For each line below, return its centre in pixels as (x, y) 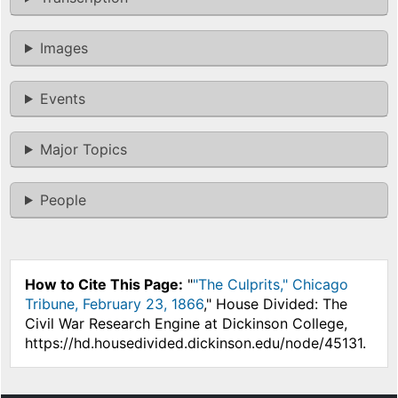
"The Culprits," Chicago (271, 284)
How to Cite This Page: (104, 284)
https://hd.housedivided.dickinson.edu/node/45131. (195, 342)
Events (62, 98)
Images (64, 48)
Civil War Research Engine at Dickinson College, (186, 323)
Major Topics (83, 149)
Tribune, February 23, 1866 (114, 303)
